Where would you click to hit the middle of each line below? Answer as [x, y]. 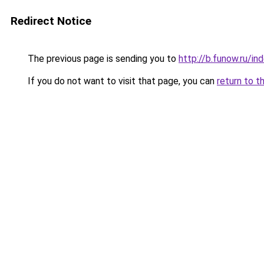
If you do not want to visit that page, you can [121, 81]
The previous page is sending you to [102, 59]
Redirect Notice [51, 21]
